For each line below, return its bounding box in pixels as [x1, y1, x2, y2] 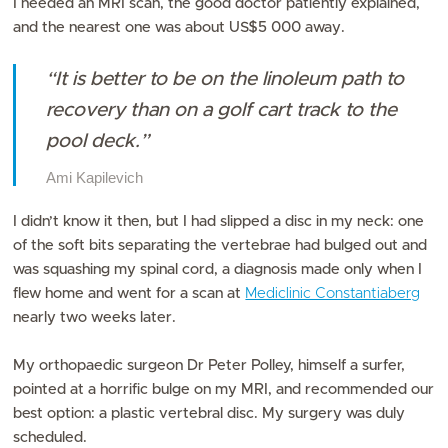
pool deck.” [46, 131, 150, 151]
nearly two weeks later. [13, 309, 181, 325]
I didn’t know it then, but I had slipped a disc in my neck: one [13, 213, 425, 229]
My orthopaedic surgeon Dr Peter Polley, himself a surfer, [13, 357, 406, 373]
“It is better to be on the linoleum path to [46, 69, 405, 89]
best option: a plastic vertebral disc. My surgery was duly [13, 405, 406, 421]
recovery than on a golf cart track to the [46, 100, 398, 120]
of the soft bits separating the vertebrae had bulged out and [13, 237, 428, 253]
